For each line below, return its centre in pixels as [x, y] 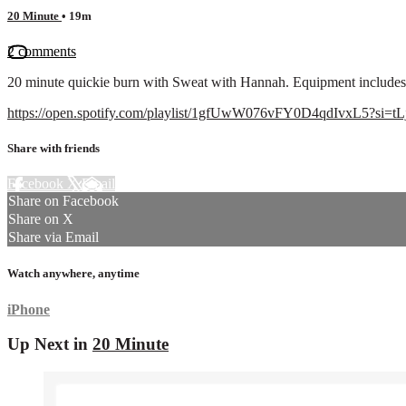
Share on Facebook [63, 201]
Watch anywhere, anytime [73, 274]
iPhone [29, 309]
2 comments [42, 51]
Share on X [41, 219]
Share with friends [53, 149]
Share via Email [53, 237]
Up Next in [50, 344]
